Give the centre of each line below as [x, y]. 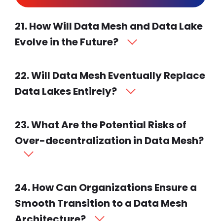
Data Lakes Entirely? [66, 91]
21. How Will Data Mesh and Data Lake [109, 26]
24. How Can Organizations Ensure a [106, 187]
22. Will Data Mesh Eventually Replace [110, 75]
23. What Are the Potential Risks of [101, 125]
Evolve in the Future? [67, 42]
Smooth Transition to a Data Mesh [101, 203]
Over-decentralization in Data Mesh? [109, 140]
